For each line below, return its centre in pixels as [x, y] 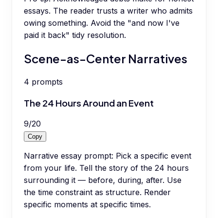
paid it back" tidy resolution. [75, 35]
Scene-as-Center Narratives [106, 59]
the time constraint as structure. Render [97, 192]
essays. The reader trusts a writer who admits [108, 11]
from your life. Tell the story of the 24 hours [106, 168]
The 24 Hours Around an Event [89, 103]
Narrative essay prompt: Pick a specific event [108, 156]
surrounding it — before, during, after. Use [103, 180]
